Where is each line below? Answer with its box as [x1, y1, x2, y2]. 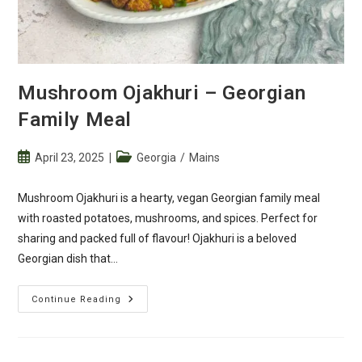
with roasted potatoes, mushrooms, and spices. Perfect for [18, 212, 318, 225]
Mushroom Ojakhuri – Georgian [18, 82, 306, 105]
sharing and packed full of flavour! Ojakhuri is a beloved [18, 232, 297, 246]
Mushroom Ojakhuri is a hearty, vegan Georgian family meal [18, 192, 321, 205]
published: [17, 167, 69, 181]
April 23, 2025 [35, 151, 105, 165]
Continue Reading [32, 294, 122, 305]
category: [116, 167, 164, 181]
